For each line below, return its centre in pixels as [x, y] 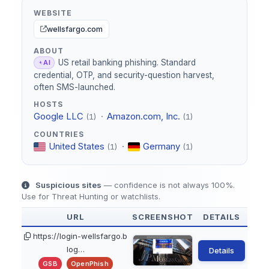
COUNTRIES [59, 134]
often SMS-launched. [75, 87]
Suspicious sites [68, 185]
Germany [161, 146]
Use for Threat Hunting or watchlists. [91, 196]
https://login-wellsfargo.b [80, 236]
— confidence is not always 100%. [168, 185]
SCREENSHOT [163, 216]
